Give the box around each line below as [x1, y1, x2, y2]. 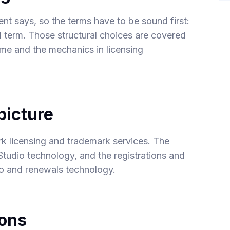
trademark [67, 136, 111, 146]
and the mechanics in [12, 44, 107, 55]
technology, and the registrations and [25, 150, 185, 161]
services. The [110, 136, 170, 146]
